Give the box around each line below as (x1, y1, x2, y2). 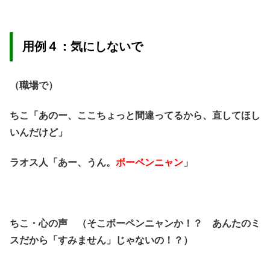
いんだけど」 (10, 127, 67, 138)
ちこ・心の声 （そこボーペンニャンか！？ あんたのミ (10, 218, 260, 229)
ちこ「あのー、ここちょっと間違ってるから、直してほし (10, 110, 260, 121)
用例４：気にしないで (22, 40, 143, 54)
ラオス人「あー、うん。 (10, 157, 116, 168)
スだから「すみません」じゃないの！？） (10, 235, 193, 246)
